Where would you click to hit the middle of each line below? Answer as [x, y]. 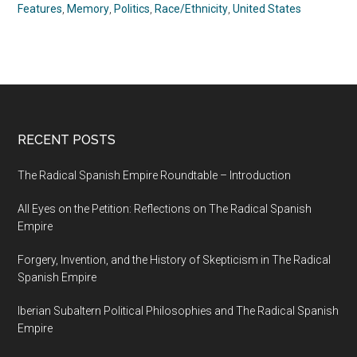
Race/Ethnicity [192, 9]
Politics [132, 9]
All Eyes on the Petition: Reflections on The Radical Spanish [165, 209]
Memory [88, 9]
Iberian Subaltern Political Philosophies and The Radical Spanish [178, 311]
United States [267, 9]
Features [40, 9]
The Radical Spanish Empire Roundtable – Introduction [155, 176]
